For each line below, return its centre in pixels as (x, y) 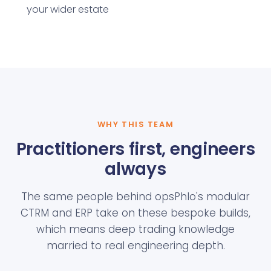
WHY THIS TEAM (135, 125)
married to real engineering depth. (135, 246)
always (135, 169)
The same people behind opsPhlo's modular (135, 197)
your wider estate (68, 10)
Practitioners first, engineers (135, 149)
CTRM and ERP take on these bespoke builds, (135, 213)
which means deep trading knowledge (135, 230)
